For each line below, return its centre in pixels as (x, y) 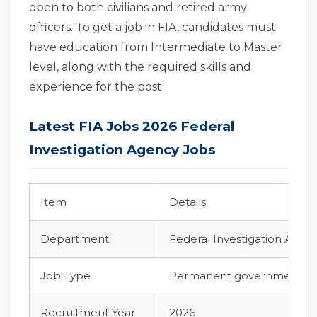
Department (75, 239)
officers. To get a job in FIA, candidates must (152, 27)
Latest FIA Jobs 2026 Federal (132, 126)
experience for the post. (97, 87)
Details (188, 202)
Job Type (65, 276)
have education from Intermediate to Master (156, 47)
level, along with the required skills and (140, 67)
